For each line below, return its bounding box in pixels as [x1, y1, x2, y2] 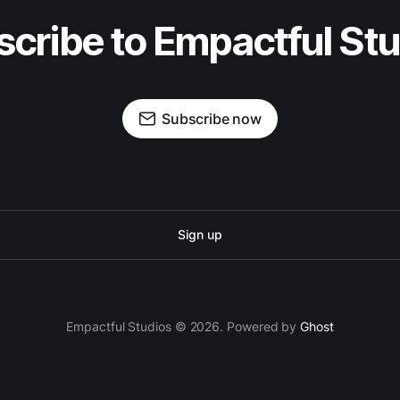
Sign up [178, 227, 222, 243]
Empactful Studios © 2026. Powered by [66, 319, 301, 335]
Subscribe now [162, 110, 262, 129]
